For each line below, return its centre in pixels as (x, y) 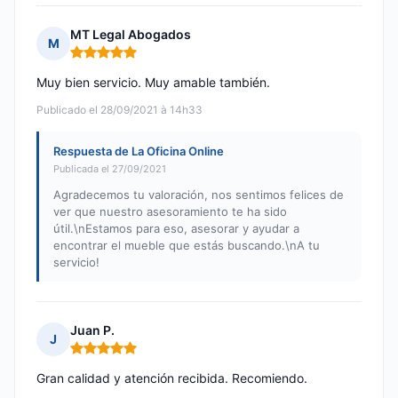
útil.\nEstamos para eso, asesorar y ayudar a (176, 229)
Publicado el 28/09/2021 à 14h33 (119, 110)
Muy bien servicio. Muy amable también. (153, 83)
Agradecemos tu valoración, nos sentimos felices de (199, 195)
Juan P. (92, 330)
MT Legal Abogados (131, 35)
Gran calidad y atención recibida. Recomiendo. (172, 378)
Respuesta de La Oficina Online (139, 151)
